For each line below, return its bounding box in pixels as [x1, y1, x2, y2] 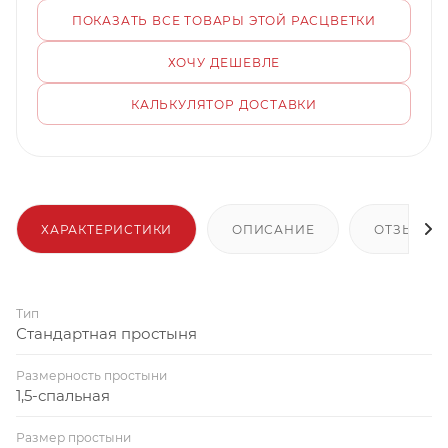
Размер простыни [16, 429, 131, 445]
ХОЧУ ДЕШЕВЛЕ [167, 55, 281, 70]
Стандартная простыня [16, 323, 197, 343]
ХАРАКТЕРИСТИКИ [41, 221, 173, 237]
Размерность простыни [16, 367, 167, 383]
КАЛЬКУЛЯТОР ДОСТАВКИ [131, 97, 317, 112]
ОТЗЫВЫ [374, 221, 438, 237]
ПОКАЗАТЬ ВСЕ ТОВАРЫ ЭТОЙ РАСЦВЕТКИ [71, 13, 377, 28]
